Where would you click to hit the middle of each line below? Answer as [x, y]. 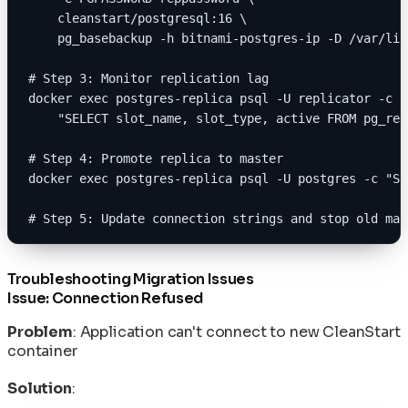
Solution [40, 388]
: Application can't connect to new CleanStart [236, 331]
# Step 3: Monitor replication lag [148, 78]
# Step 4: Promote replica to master [156, 158]
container [42, 351]
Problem [40, 331]
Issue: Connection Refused [105, 298]
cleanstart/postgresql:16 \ [138, 18]
